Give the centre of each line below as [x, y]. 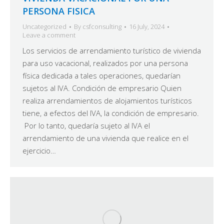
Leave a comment [49, 35]
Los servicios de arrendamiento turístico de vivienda [112, 51]
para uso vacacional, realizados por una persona [105, 63]
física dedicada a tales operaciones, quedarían [101, 76]
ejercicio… [39, 151]
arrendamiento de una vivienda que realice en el [105, 138]
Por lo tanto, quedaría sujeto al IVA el [86, 126]
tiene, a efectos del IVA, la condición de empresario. [111, 113]
